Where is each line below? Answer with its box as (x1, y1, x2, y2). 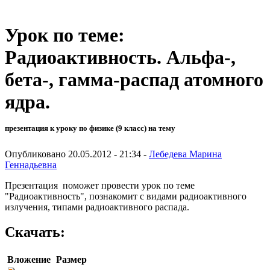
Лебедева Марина (149, 148, 222, 159)
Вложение (7, 254, 51, 265)
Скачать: (5, 224, 65, 240)
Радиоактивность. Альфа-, (5, 46, 236, 69)
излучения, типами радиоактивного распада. (5, 201, 189, 212)
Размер (55, 254, 87, 265)
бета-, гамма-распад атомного (5, 69, 263, 91)
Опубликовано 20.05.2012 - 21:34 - (5, 148, 149, 159)
